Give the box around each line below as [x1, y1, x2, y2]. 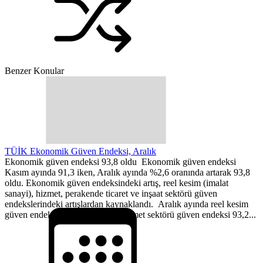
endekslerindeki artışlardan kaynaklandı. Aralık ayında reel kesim [5, 198, 248, 209]
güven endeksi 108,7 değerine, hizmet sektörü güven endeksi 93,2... [5, 209, 256, 220]
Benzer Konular [5, 65, 64, 76]
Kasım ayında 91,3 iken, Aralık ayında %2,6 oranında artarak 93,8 [5, 167, 250, 177]
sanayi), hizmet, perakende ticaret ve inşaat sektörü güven [5, 188, 217, 198]
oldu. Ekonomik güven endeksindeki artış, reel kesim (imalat [5, 177, 228, 188]
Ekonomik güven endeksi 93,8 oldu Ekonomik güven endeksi [5, 156, 236, 167]
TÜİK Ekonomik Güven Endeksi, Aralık [5, 146, 156, 156]
